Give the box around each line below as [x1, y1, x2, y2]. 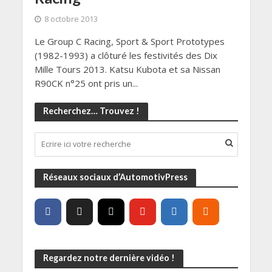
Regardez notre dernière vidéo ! [42, 252, 175, 263]
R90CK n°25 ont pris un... [34, 76, 138, 89]
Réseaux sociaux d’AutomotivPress [42, 171, 188, 182]
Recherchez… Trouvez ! [42, 105, 140, 116]
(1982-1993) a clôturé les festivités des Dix [34, 49, 217, 61]
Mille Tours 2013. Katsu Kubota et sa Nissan [34, 63, 220, 75]
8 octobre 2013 [44, 13, 98, 24]
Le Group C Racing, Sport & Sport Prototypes [34, 35, 225, 47]
